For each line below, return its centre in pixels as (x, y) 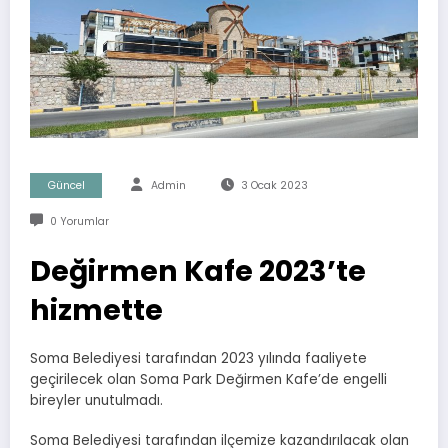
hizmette (96, 309)
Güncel (66, 185)
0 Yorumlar (79, 221)
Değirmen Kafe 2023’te (198, 270)
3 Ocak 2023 (274, 185)
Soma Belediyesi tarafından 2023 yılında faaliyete (198, 358)
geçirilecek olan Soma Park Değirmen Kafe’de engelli (208, 379)
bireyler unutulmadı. (96, 400)
